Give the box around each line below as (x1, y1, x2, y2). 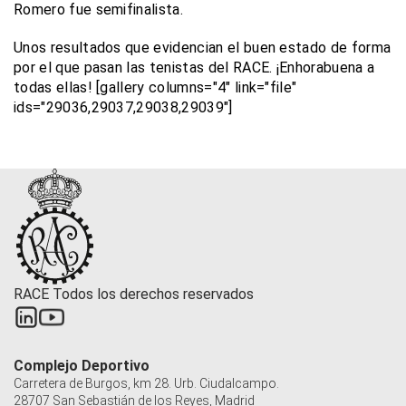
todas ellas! (14, 79, 92, 97)
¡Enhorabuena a (275, 59, 375, 77)
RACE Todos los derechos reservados (14, 285, 254, 303)
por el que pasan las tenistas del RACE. (14, 59, 276, 77)
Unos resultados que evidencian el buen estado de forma (14, 39, 391, 57)
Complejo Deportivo (14, 356, 150, 374)
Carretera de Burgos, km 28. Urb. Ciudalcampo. (14, 375, 279, 391)
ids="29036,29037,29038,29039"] (14, 99, 233, 117)
